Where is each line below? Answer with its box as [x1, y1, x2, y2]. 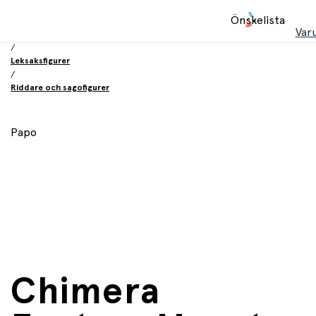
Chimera [11, 273, 161, 310]
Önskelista [230, 15, 285, 26]
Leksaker [11, 30, 47, 38]
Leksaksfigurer [11, 56, 70, 65]
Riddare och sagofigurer [11, 83, 109, 92]
